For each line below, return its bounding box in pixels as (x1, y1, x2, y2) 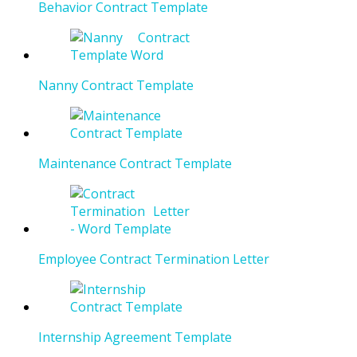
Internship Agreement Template (38, 328, 232, 347)
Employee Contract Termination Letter (38, 250, 269, 269)
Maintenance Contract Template (38, 155, 232, 173)
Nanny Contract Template (38, 76, 194, 95)
